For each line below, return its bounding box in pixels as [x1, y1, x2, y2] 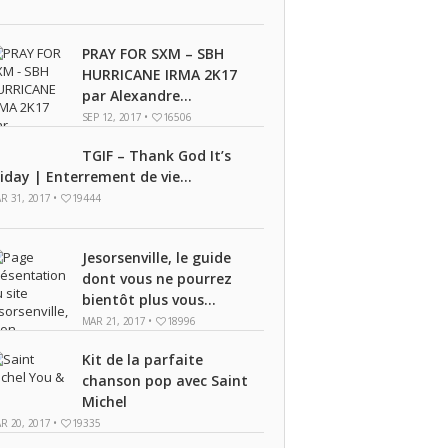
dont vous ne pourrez [81, 269, 232, 288]
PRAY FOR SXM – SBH [81, 44, 224, 63]
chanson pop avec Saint [81, 371, 248, 390]
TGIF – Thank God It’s [81, 146, 231, 165]
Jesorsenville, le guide [81, 248, 231, 267]
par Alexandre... [81, 86, 192, 105]
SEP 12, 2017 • [81, 110, 151, 124]
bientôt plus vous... [81, 290, 216, 309]
